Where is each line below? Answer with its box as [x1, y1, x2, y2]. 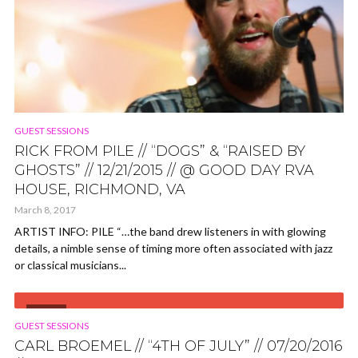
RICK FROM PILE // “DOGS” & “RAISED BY [14, 141, 305, 160]
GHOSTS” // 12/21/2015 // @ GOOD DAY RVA [14, 161, 314, 179]
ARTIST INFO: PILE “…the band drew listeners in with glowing [14, 224, 326, 238]
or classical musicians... [14, 257, 126, 272]
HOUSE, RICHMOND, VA [14, 180, 185, 198]
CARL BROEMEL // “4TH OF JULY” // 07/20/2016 [14, 337, 343, 356]
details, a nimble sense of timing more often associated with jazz [14, 241, 332, 255]
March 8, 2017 [14, 203, 76, 216]
